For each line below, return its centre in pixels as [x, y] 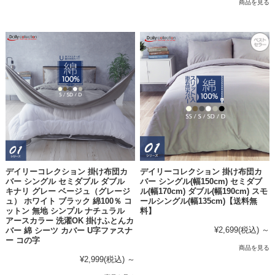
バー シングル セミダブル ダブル [65, 182]
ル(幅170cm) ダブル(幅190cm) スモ [204, 192]
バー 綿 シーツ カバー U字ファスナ [69, 231]
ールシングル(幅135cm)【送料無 [199, 202]
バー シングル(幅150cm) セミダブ [201, 182]
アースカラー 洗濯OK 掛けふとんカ [69, 221]
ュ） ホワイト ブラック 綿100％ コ [68, 202]
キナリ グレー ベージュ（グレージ [68, 192]
